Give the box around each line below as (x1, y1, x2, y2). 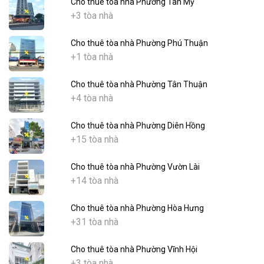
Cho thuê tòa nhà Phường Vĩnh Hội (70, 244, 197, 254)
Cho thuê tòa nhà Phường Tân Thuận (70, 79, 207, 89)
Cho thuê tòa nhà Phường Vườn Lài (70, 161, 200, 171)
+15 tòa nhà (70, 133, 118, 145)
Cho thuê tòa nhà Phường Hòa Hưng (70, 203, 204, 213)
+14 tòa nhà (70, 174, 118, 186)
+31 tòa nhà (70, 216, 118, 227)
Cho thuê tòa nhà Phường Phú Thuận (70, 38, 208, 48)
